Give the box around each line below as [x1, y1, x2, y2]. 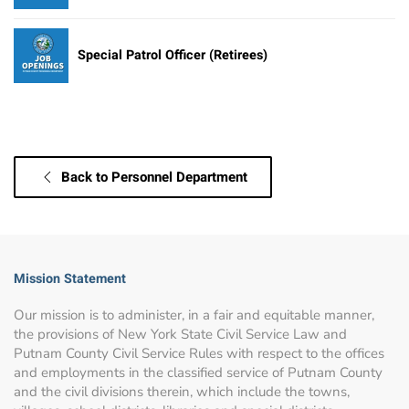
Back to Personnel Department [61, 166, 247, 187]
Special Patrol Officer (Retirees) [78, 45, 267, 65]
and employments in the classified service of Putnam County [14, 362, 383, 382]
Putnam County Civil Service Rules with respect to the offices [14, 343, 384, 362]
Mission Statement [14, 268, 126, 288]
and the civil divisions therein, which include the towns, [14, 382, 350, 401]
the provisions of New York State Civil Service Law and [14, 324, 347, 343]
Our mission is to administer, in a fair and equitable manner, [14, 305, 374, 324]
